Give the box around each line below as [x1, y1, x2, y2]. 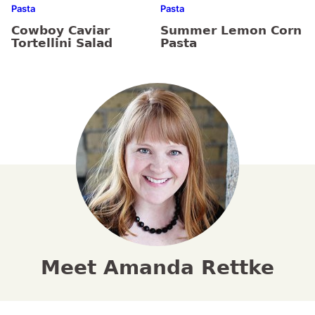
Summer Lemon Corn [160, 23, 302, 38]
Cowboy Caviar [11, 23, 110, 38]
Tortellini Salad [11, 36, 112, 51]
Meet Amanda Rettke [41, 256, 274, 280]
